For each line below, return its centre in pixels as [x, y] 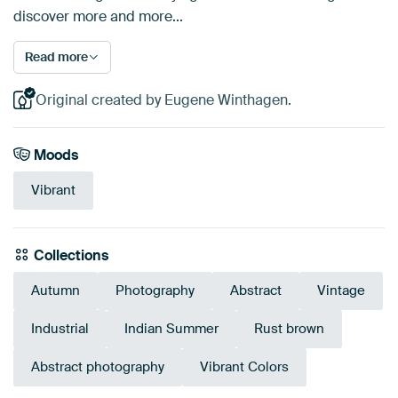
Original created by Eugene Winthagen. [163, 100]
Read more [56, 57]
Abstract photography [98, 367]
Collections [70, 256]
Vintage [341, 291]
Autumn [56, 291]
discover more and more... [98, 16]
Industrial [60, 329]
